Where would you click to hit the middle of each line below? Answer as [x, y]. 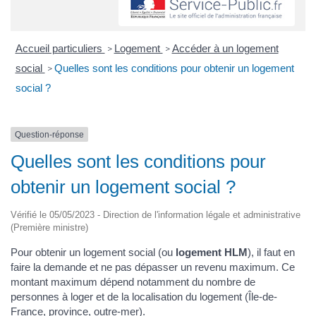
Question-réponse [49, 134]
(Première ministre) [49, 228]
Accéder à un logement [225, 48]
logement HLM [212, 253]
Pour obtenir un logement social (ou [93, 253]
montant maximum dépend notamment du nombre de [133, 282]
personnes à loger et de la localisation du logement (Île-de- [144, 297]
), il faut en [271, 253]
